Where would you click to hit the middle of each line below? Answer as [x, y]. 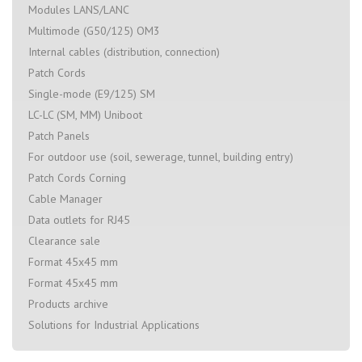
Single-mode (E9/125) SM [92, 93]
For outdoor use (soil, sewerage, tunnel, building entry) [161, 156]
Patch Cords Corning [77, 177]
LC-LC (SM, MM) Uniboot [85, 114]
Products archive [68, 303]
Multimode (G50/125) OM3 [94, 30]
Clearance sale [64, 240]
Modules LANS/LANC [79, 9]
